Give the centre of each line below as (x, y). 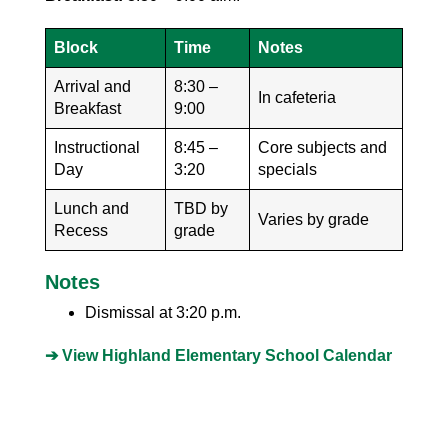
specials (287, 169)
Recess (81, 230)
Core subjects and (322, 147)
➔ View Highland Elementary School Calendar (218, 355)
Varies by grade (313, 219)
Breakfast (87, 108)
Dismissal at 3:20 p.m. (163, 312)
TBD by (201, 208)
